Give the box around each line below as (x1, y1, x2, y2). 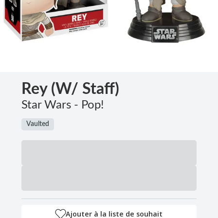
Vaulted (26, 120, 49, 127)
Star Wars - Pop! (21, 99, 104, 111)
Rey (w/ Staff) (21, 81, 119, 97)
